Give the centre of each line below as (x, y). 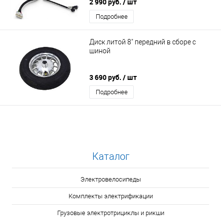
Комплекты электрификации (110, 196)
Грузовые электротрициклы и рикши (110, 213)
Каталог (110, 156)
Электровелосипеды (110, 179)
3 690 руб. (106, 77)
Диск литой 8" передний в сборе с (143, 42)
